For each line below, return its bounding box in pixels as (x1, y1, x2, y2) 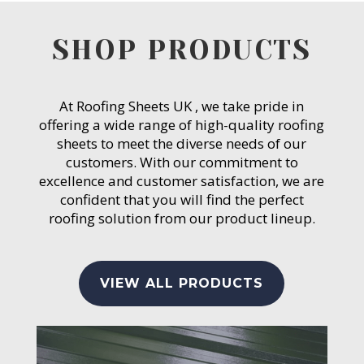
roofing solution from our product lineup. (48, 208, 315, 227)
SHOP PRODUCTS (52, 33, 312, 66)
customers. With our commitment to (65, 152, 298, 171)
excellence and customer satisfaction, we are (39, 171, 325, 190)
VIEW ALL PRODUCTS (100, 275, 264, 292)
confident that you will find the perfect (59, 189, 304, 209)
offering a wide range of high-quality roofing (39, 115, 325, 134)
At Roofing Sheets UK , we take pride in (59, 96, 305, 115)
